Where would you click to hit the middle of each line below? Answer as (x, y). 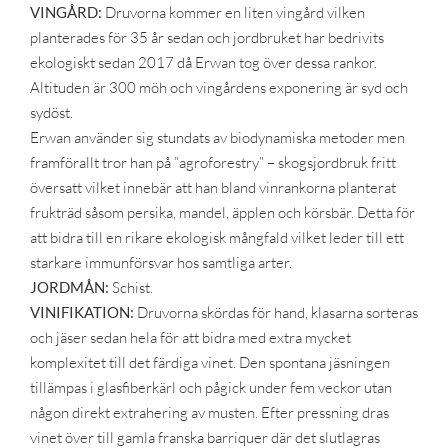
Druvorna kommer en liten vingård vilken (233, 13)
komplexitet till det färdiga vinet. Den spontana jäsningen (209, 363)
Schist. (130, 288)
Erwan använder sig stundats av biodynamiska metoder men (217, 138)
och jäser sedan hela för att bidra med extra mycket (190, 338)
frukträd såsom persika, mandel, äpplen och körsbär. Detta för (222, 213)
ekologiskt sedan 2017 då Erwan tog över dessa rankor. (203, 63)
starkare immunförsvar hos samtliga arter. (160, 263)
